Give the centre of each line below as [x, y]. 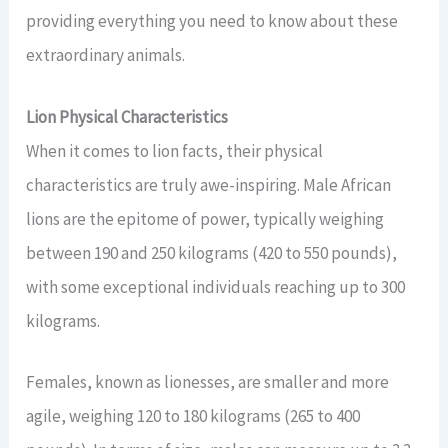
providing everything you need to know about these [212, 21]
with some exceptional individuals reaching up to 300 [216, 286]
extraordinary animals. [106, 55]
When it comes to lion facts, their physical [175, 150]
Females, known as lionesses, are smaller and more [208, 381]
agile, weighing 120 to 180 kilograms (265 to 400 [193, 415]
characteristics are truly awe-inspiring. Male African [209, 184]
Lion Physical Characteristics [127, 116]
